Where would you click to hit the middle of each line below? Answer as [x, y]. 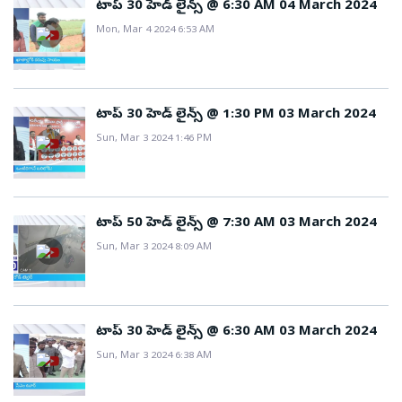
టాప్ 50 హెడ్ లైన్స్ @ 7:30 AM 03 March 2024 [236, 223]
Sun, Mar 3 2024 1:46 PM [154, 139]
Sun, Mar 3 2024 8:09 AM [154, 247]
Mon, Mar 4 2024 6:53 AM [155, 30]
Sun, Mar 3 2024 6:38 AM [154, 356]
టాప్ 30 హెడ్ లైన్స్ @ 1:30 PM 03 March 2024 [236, 115]
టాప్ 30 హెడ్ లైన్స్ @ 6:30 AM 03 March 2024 [236, 332]
